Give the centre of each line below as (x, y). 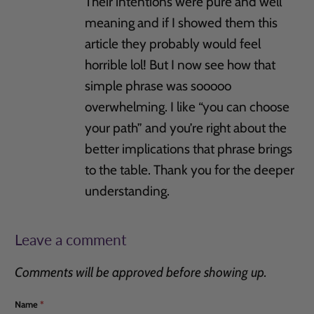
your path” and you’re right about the (186, 128)
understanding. (128, 191)
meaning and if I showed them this (182, 22)
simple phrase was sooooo (158, 86)
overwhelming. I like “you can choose (187, 107)
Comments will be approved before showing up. (141, 273)
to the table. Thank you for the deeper (190, 170)
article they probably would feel (173, 43)
